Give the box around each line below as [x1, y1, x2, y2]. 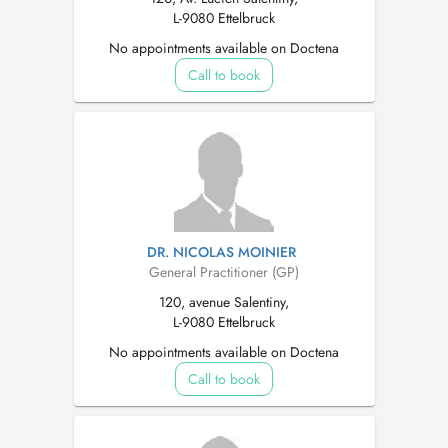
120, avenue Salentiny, [159, 292, 289, 312]
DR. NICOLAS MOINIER [147, 242, 296, 262]
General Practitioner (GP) [149, 262, 299, 282]
